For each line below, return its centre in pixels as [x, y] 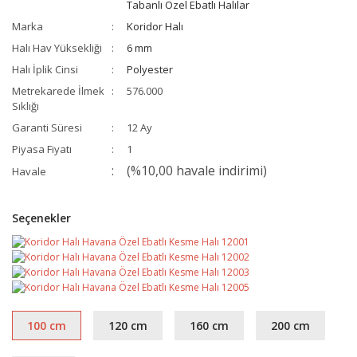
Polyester [150, 70]
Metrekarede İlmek [58, 91]
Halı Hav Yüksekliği [57, 48]
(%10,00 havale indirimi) [197, 171]
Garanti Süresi [47, 128]
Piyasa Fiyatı [42, 149]
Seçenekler [41, 218]
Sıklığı [25, 106]
